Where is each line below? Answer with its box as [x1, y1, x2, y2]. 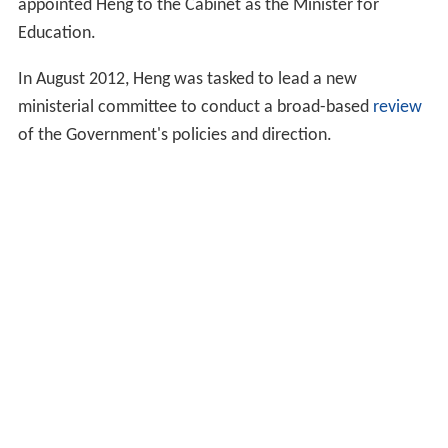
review [372, 98, 422, 118]
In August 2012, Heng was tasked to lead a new [17, 70, 357, 90]
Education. [17, 24, 96, 44]
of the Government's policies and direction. [17, 126, 332, 146]
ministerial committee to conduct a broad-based [17, 98, 373, 118]
